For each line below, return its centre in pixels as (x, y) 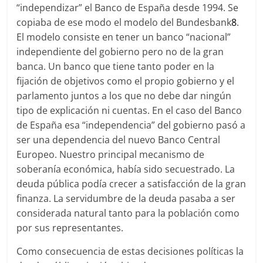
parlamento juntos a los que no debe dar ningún (124, 96)
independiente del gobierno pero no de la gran (120, 52)
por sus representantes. (70, 228)
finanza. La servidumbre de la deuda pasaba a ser (126, 198)
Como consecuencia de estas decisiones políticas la (130, 251)
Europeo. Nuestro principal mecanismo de (111, 154)
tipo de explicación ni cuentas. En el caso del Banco (129, 110)
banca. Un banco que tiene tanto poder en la (116, 66)
